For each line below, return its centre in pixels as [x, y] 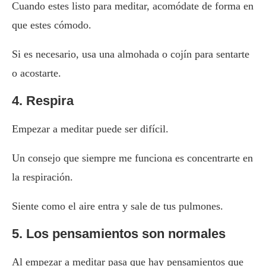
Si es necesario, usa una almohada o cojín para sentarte [131, 54]
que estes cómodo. [52, 25]
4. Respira [43, 101]
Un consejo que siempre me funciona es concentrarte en [132, 158]
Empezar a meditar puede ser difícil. [90, 129]
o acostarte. [37, 73]
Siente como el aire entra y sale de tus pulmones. [118, 206]
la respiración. [42, 177]
